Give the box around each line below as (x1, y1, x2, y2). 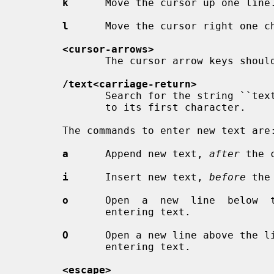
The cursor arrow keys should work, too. (20, 54, 105, 67)
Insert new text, (68, 171, 209, 183)
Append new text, (68, 147, 209, 160)
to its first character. (20, 101, 105, 113)
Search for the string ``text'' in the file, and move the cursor (20, 89, 105, 102)
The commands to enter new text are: (20, 124, 62, 136)
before (209, 171, 246, 183)
